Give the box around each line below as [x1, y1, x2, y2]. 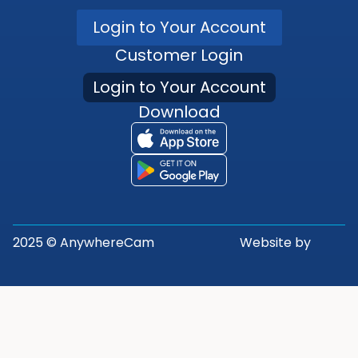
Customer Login [115, 43, 243, 66]
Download [137, 100, 221, 123]
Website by [239, 233, 311, 252]
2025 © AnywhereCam [12, 233, 154, 252]
